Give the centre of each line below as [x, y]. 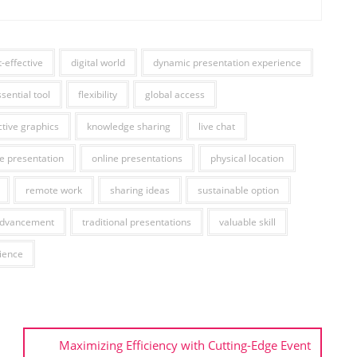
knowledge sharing [129, 126]
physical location [247, 158]
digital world [98, 63]
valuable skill [247, 222]
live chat [217, 126]
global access [175, 94]
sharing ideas [140, 190]
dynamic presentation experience [227, 63]
